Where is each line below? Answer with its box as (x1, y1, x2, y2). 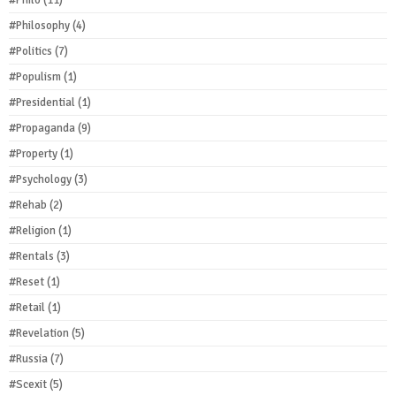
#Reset (9, 274, 44, 289)
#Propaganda (9, 120, 75, 135)
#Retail (9, 300, 45, 315)
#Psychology (9, 171, 72, 187)
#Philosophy (9, 18, 70, 33)
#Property (9, 146, 57, 161)
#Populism (9, 69, 61, 84)
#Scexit (9, 377, 47, 392)
